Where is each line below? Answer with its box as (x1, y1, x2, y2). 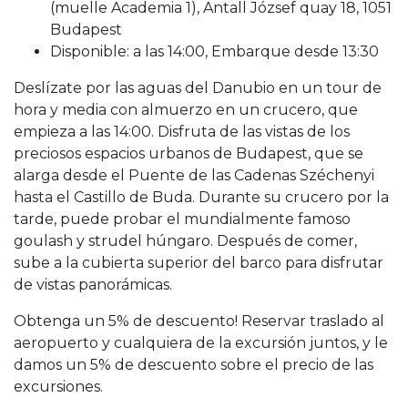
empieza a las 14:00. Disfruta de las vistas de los (14, 122, 350, 140)
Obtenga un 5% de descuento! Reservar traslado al (14, 311, 384, 330)
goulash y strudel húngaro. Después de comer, (14, 231, 357, 250)
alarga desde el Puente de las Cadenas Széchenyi (14, 166, 374, 184)
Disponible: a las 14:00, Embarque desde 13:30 (50, 42, 379, 60)
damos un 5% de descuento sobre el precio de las (14, 355, 373, 373)
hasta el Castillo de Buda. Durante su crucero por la (14, 188, 389, 206)
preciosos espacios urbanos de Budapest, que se (14, 144, 363, 162)
